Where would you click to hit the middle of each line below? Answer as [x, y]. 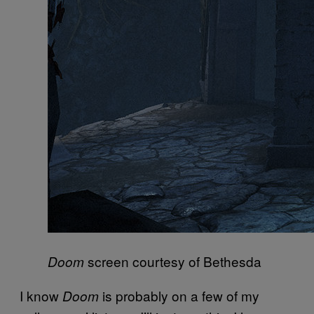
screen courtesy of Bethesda [173, 261]
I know [41, 296]
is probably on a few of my [179, 296]
